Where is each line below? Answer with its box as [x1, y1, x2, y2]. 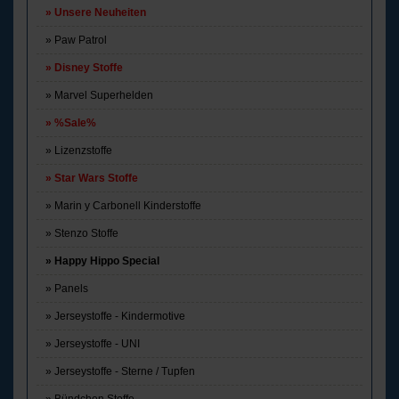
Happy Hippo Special [54, 255, 159, 268]
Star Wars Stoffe [54, 172, 138, 185]
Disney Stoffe [54, 61, 123, 75]
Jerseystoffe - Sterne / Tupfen [54, 365, 195, 379]
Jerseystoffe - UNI [54, 338, 140, 351]
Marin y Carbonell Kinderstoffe [54, 199, 201, 213]
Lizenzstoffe [54, 144, 112, 158]
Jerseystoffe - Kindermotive [54, 310, 185, 323]
